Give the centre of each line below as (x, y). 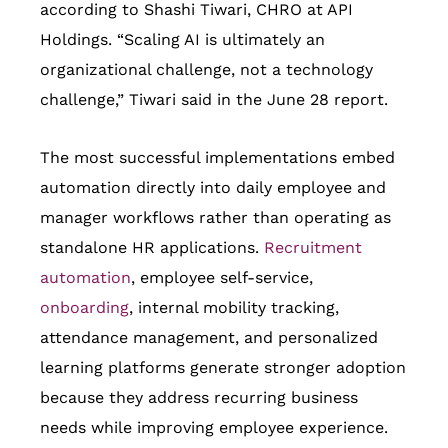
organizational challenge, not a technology (206, 70)
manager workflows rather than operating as (215, 218)
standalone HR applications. (152, 248)
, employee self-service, (222, 278)
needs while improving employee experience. (214, 428)
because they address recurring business (199, 398)
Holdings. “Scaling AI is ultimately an (182, 40)
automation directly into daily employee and (213, 188)
